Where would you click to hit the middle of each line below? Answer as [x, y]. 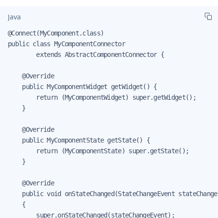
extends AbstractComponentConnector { [86, 54]
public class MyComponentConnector [66, 44]
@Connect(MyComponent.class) [56, 33]
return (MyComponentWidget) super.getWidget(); [102, 97]
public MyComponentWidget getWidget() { [82, 86]
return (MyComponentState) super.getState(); [99, 151]
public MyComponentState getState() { [79, 140]
